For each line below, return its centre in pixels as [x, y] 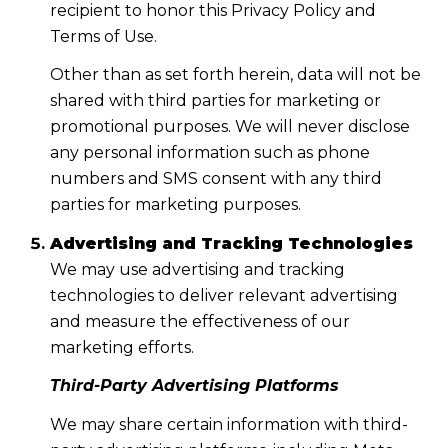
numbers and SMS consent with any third [215, 179]
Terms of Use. [103, 36]
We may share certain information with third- [228, 424]
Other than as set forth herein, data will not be [235, 75]
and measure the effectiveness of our [199, 321]
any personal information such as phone [209, 153]
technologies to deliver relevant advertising [223, 295]
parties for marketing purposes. [175, 205]
